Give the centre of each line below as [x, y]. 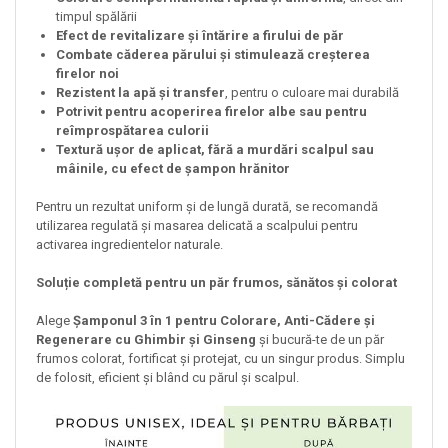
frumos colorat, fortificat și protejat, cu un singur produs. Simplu [220, 359]
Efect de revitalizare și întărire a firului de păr [200, 36]
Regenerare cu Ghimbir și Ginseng [146, 340]
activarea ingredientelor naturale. [132, 245]
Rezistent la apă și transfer [140, 93]
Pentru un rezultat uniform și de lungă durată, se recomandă [207, 207]
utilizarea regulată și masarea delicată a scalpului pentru [197, 226]
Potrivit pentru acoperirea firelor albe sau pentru [211, 112]
